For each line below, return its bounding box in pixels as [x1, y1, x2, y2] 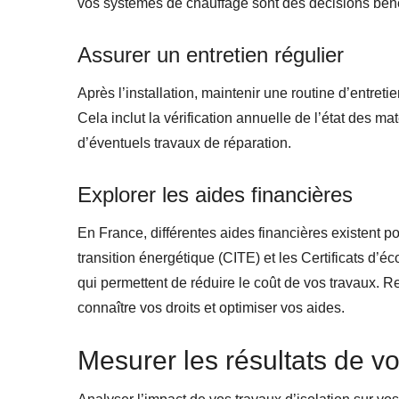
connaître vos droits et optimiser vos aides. [77, 299, 345, 315]
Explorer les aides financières [77, 182, 353, 207]
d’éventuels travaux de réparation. [77, 134, 291, 151]
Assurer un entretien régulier [77, 42, 344, 67]
